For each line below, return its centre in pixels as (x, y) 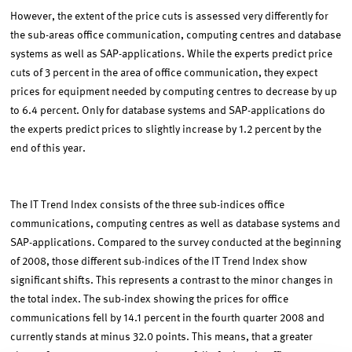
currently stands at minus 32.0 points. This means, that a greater (162, 337)
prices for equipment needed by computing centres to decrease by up (174, 92)
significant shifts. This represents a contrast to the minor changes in (172, 280)
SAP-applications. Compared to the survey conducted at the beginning (176, 243)
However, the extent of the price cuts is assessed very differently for (170, 16)
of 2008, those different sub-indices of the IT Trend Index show (159, 262)
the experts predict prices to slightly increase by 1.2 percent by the (166, 130)
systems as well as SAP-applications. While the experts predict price (172, 54)
